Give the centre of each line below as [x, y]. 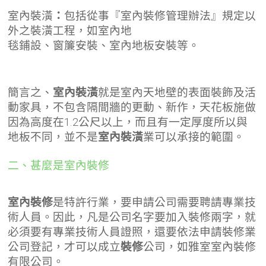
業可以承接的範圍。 [194, 137]
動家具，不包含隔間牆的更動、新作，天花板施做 [132, 107]
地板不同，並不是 [53, 137]
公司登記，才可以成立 [64, 247]
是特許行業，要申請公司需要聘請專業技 [155, 202]
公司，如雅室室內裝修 [200, 247]
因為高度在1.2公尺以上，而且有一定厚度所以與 [128, 122]
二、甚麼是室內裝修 [59, 164]
